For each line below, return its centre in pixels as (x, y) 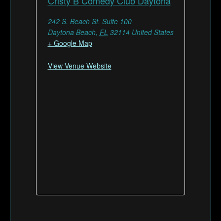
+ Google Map (70, 43)
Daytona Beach (72, 32)
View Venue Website (79, 65)
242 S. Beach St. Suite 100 (90, 21)
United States (152, 32)
